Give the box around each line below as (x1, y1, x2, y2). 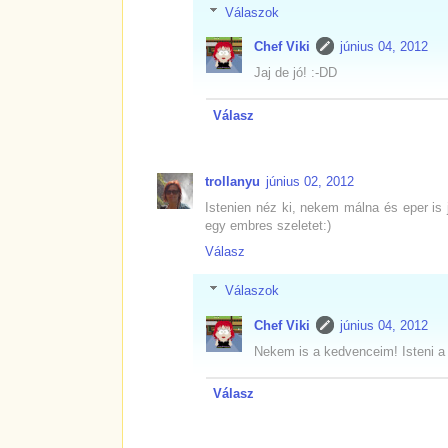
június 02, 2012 (266, 174, 354, 190)
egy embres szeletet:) (205, 218, 331, 234)
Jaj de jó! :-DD (254, 65, 337, 81)
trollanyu (205, 174, 260, 190)
